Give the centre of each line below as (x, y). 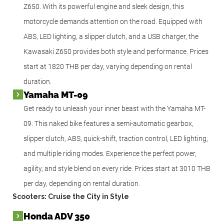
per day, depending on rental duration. (82, 183)
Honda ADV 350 (57, 216)
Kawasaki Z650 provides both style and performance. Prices (116, 51)
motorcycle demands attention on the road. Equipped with (113, 21)
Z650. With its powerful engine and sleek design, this (104, 6)
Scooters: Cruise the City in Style (71, 196)
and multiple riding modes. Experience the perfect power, (110, 153)
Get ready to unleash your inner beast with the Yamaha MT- (114, 108)
